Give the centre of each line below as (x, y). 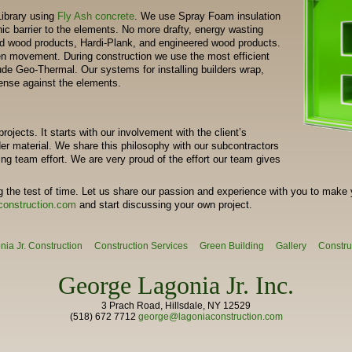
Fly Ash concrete (96, 16)
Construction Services (141, 246)
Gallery (291, 246)
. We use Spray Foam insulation (207, 16)
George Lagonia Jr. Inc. (176, 286)
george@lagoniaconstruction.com (210, 317)
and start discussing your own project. (164, 204)
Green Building (231, 246)
